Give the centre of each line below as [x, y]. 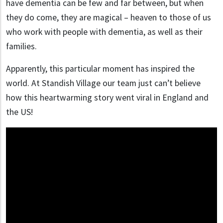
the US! [20, 112]
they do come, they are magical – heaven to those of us [109, 17]
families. [22, 46]
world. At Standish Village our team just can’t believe [103, 83]
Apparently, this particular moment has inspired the [100, 68]
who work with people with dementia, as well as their [104, 32]
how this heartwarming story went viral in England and [107, 97]
